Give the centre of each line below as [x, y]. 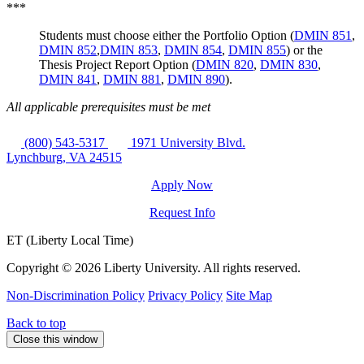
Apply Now [182, 184]
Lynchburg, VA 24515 [64, 157]
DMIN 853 [129, 50]
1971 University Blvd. [188, 142]
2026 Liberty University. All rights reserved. [188, 267]
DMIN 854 [193, 50]
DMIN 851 [323, 35]
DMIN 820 [225, 64]
